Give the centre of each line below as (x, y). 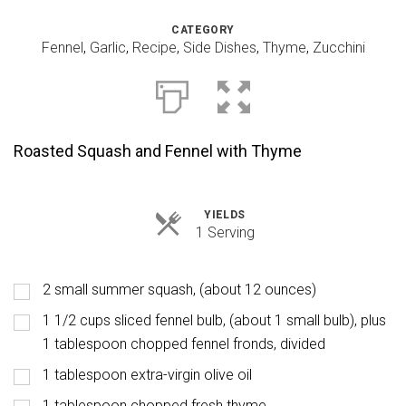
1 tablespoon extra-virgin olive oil (147, 375)
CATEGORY (203, 30)
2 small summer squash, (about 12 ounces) (179, 290)
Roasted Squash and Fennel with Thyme (158, 151)
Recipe (154, 48)
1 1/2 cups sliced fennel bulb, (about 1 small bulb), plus (214, 320)
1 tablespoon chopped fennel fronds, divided (184, 344)
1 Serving (225, 232)
